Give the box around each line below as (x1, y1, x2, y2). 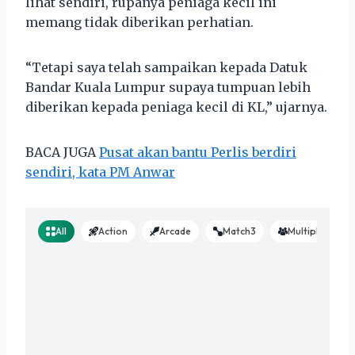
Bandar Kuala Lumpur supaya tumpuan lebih (25, 78, 311, 95)
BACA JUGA (25, 143, 99, 160)
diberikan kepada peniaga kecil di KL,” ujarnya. (25, 98, 327, 115)
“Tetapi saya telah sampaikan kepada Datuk (25, 59, 307, 75)
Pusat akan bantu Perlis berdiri (99, 143, 296, 160)
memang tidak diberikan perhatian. (25, 13, 254, 30)
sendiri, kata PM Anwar (25, 163, 175, 180)
